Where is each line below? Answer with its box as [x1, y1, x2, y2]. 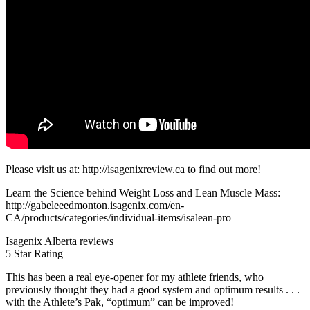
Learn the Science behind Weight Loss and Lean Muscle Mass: [6, 186, 280, 199]
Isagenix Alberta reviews [6, 235, 113, 247]
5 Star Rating [6, 247, 63, 259]
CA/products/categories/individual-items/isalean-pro [6, 211, 231, 224]
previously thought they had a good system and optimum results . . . [6, 283, 300, 295]
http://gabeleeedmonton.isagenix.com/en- [6, 199, 184, 211]
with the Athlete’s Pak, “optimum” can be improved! [6, 295, 234, 308]
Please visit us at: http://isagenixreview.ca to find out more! [6, 163, 261, 175]
